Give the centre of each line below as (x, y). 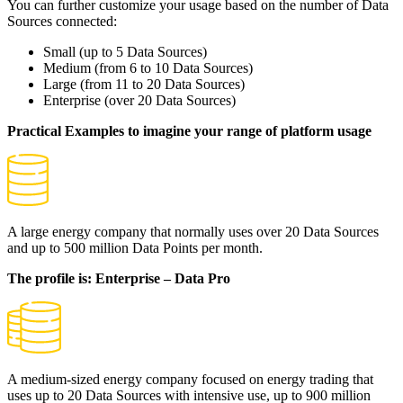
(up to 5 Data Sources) (141, 52)
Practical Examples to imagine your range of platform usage (189, 131)
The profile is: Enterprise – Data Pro (119, 279)
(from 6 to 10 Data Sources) (172, 68)
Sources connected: (62, 22)
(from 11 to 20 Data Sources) (161, 85)
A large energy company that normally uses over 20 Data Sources (193, 232)
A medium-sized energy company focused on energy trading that (190, 380)
